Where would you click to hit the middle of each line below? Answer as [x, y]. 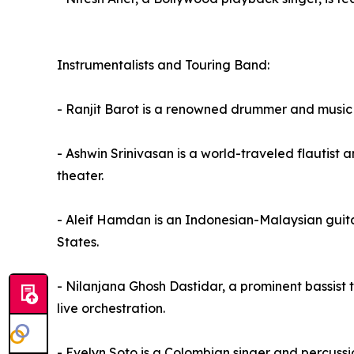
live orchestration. [111, 309]
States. [78, 242]
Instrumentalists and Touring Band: [163, 65]
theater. [80, 176]
